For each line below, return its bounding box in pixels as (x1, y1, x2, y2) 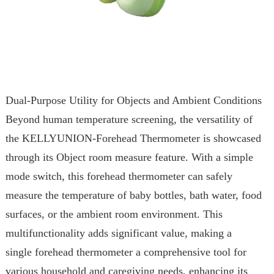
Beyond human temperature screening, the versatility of (5, 113, 253, 126)
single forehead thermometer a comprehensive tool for (5, 246, 246, 259)
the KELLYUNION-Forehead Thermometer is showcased (5, 132, 261, 145)
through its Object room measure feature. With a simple (5, 151, 253, 164)
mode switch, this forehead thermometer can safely (5, 170, 232, 183)
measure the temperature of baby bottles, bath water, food (5, 189, 262, 202)
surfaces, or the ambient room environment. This (5, 208, 223, 221)
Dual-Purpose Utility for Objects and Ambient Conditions (5, 94, 262, 107)
